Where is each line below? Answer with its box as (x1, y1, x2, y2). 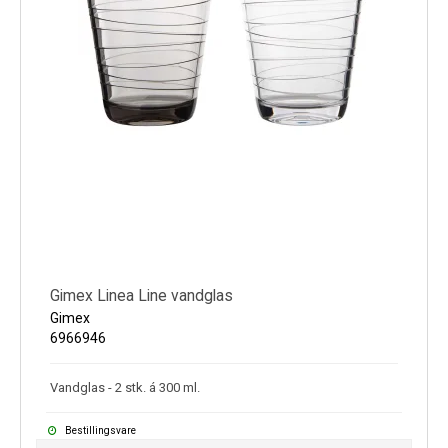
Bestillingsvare (62, 424, 136, 436)
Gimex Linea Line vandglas (50, 285, 233, 305)
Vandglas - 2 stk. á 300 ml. (50, 379, 200, 395)
